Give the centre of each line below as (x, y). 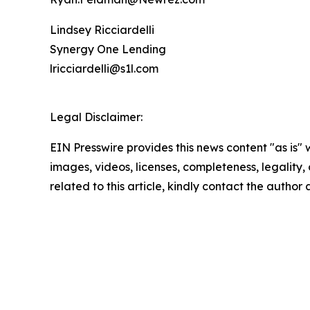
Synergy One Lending (108, 49)
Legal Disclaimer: (96, 117)
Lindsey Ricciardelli (102, 30)
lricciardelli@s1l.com (104, 69)
